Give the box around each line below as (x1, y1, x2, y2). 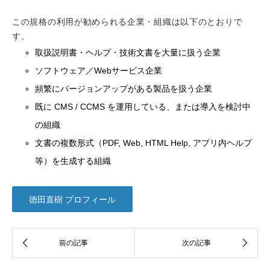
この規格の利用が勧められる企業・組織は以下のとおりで (12, 17, 243, 27)
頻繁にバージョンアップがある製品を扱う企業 (35, 84, 213, 94)
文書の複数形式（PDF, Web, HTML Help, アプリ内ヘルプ (35, 138, 253, 148)
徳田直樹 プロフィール (29, 195, 116, 205)
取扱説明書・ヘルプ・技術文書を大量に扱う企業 (35, 48, 221, 58)
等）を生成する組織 (35, 156, 111, 166)
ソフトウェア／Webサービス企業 (35, 66, 163, 76)
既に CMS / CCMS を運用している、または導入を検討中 (35, 102, 251, 112)
